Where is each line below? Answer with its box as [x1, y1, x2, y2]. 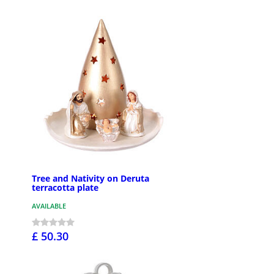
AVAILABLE [32, 201, 66, 210]
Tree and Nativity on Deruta [32, 172, 149, 184]
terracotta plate [32, 181, 98, 193]
